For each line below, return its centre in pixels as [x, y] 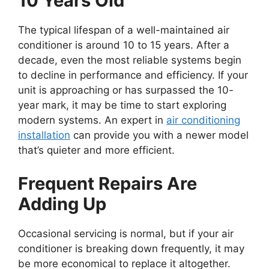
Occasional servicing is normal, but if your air [126, 233]
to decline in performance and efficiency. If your [133, 75]
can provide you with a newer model [159, 135]
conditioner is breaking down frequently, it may [131, 248]
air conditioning [203, 120]
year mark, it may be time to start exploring [122, 105]
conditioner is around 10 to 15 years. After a [124, 45]
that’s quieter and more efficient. [96, 150]
